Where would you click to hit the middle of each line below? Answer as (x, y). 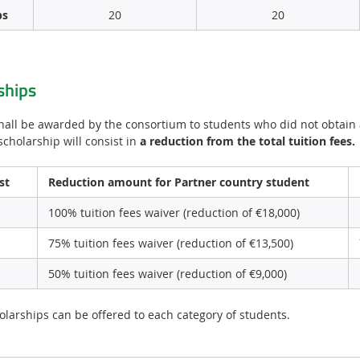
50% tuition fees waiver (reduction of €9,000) (167, 274)
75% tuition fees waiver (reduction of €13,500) (170, 243)
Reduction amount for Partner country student (178, 182)
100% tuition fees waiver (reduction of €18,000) (174, 213)
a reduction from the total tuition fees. (247, 141)
